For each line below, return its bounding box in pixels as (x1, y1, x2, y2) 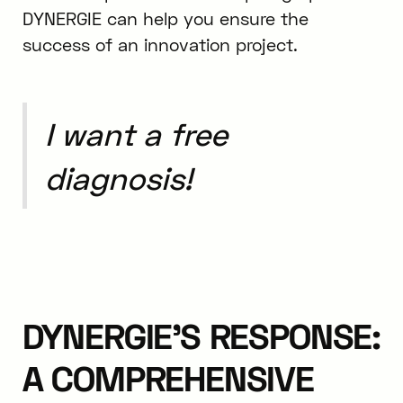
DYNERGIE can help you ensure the (22, 8, 309, 30)
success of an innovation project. (22, 34, 298, 56)
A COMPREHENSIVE (22, 355, 314, 399)
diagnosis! (44, 158, 193, 196)
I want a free (44, 114, 228, 152)
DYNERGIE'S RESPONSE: (22, 313, 381, 357)
